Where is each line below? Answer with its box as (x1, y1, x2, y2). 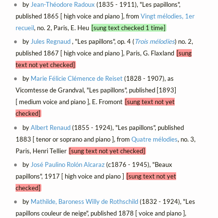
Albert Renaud (31, 123, 71, 131)
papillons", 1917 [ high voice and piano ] (15, 172, 126, 180)
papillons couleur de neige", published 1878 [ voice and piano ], (15, 209, 186, 217)
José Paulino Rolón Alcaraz (31, 160, 105, 168)
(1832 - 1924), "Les (138, 197, 196, 205)
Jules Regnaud (31, 37, 71, 46)
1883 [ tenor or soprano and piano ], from (15, 135, 131, 143)
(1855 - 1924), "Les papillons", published (71, 123, 184, 131)
